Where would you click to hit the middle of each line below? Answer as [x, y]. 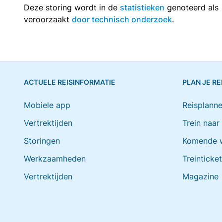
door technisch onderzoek [122, 19]
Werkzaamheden [55, 159]
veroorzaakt [48, 19]
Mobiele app [47, 105]
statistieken [142, 7]
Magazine [200, 176]
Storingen [42, 141]
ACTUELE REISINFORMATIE [70, 82]
